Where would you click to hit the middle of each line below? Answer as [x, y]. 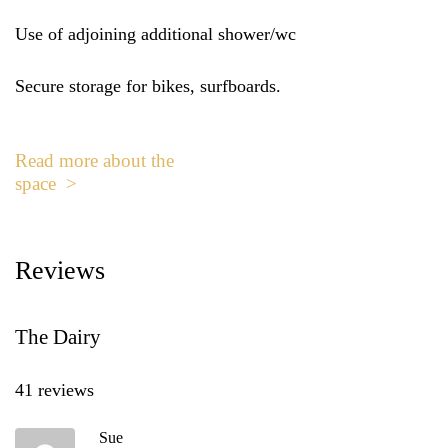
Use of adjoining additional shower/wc [155, 33]
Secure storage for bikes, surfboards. [148, 85]
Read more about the [94, 160]
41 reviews [54, 390]
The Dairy [58, 337]
